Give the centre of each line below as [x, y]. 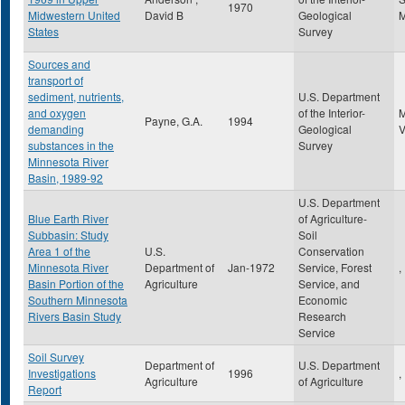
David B [164, 15]
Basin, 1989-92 [66, 178]
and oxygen [57, 113]
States [43, 31]
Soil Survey [56, 357]
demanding [56, 129]
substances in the [71, 145]
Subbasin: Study [68, 235]
